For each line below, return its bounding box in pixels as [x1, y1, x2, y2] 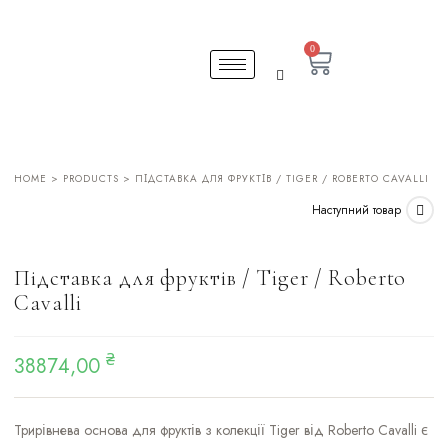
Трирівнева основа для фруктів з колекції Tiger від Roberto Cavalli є [14, 420, 428, 440]
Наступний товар [312, 200, 401, 219]
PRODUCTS [63, 171, 119, 186]
